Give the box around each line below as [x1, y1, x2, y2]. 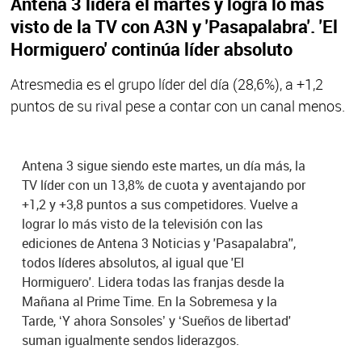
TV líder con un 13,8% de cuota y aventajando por [22, 175, 306, 194]
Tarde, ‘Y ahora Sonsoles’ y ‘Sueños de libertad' [22, 311, 292, 330]
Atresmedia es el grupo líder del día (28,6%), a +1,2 [10, 74, 323, 94]
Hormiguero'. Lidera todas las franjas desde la [22, 272, 285, 291]
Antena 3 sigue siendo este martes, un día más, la [22, 156, 306, 175]
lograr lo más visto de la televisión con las [22, 214, 263, 233]
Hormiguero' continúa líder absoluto [10, 36, 293, 61]
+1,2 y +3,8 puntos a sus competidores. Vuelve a [22, 195, 299, 213]
